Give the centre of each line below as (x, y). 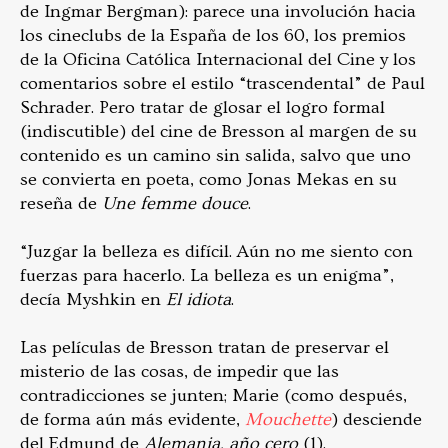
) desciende (376, 420)
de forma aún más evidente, (132, 420)
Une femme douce (175, 204)
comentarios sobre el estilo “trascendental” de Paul (222, 84)
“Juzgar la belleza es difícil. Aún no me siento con (216, 252)
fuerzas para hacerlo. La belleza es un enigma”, (207, 276)
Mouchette (288, 420)
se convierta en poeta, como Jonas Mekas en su (208, 180)
